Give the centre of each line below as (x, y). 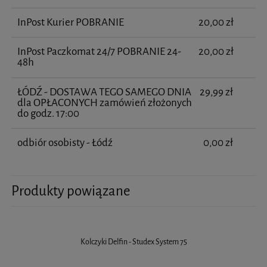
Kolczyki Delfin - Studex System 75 (133, 242)
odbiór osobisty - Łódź (65, 143)
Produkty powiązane (71, 191)
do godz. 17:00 (48, 113)
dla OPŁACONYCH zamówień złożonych (104, 103)
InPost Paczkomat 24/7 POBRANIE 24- (99, 52)
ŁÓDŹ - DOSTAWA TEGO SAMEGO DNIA (104, 92)
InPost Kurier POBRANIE (70, 23)
